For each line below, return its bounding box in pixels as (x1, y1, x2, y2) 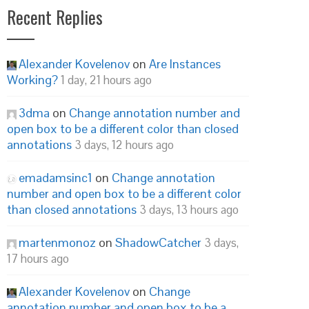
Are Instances (149, 56, 221, 72)
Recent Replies (7, 4, 103, 30)
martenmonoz (19, 235, 96, 250)
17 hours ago (7, 251, 69, 266)
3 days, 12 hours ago (74, 137, 174, 152)
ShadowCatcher (115, 235, 201, 250)
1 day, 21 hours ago (61, 72, 152, 88)
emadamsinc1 (19, 170, 92, 186)
